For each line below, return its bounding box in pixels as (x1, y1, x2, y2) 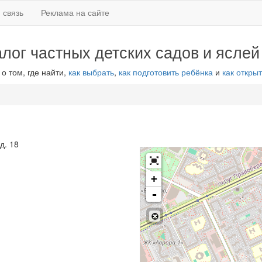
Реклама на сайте (41, 6, 109, 18)
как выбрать (68, 66, 114, 78)
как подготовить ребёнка (118, 66, 213, 78)
